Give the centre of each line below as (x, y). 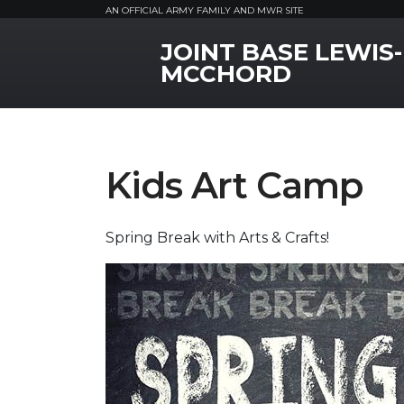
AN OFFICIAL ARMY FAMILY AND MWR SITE (205, 10)
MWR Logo (145, 47)
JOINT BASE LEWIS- (281, 52)
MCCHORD (226, 74)
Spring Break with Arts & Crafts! (217, 238)
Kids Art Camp (234, 185)
